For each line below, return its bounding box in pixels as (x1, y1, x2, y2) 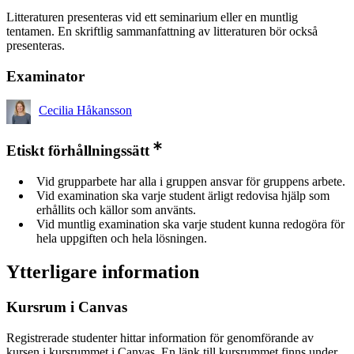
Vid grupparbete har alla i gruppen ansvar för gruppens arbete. (36, 175, 345, 189)
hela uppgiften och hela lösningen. (36, 232, 207, 246)
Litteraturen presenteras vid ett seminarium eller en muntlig (6, 9, 298, 24)
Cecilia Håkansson (39, 104, 132, 118)
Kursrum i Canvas (6, 298, 127, 315)
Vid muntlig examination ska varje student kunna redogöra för (36, 217, 345, 232)
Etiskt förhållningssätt (6, 142, 149, 160)
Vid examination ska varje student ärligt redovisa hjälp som (36, 189, 330, 203)
